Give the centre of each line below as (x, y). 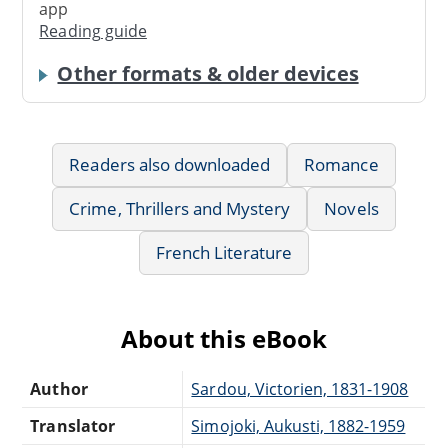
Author (59, 388)
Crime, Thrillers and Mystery (180, 208)
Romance (341, 164)
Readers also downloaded (170, 164)
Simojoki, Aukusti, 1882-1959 (298, 425)
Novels (351, 208)
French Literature (224, 252)
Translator (72, 425)
